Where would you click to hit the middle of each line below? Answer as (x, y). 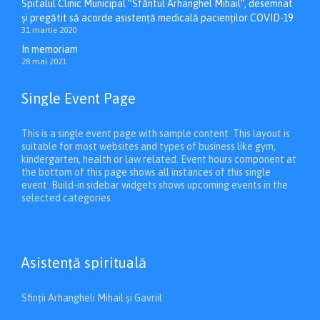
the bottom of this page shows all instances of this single (146, 172)
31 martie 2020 (49, 30)
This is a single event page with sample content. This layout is (156, 134)
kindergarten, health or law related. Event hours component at (159, 160)
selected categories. (67, 198)
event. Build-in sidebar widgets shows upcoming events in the (155, 185)
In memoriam (50, 50)
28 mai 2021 (44, 62)
